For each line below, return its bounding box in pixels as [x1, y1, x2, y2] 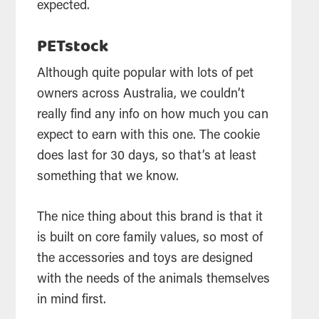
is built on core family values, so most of [37, 231, 263, 245]
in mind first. [37, 293, 110, 307]
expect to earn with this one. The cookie [37, 129, 261, 142]
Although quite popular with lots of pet [37, 67, 254, 80]
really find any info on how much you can [37, 108, 269, 122]
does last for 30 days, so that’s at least [37, 150, 257, 163]
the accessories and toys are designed [37, 252, 253, 266]
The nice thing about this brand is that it [37, 211, 263, 224]
